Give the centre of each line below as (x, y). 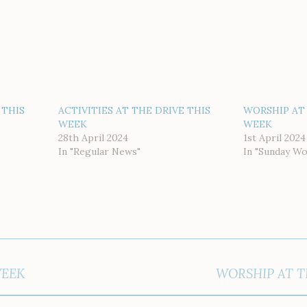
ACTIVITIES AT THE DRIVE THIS (134, 110)
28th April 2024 (93, 137)
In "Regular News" (99, 151)
